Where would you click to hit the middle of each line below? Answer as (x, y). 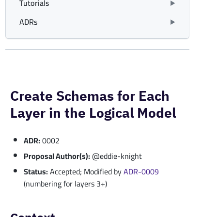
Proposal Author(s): (57, 156)
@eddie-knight (116, 156)
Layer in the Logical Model (93, 112)
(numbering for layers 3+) (65, 183)
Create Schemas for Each (90, 95)
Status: (36, 171)
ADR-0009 (141, 171)
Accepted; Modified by (86, 171)
